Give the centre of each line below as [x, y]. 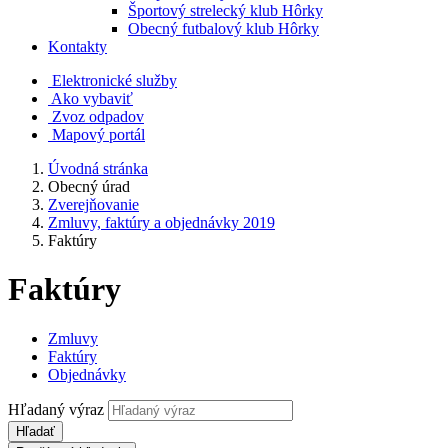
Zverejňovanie [93, 204]
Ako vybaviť [92, 98]
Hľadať [35, 431]
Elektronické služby [114, 80]
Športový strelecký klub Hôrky [225, 10]
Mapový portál [98, 134]
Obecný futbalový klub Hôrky [223, 28]
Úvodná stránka [98, 168]
